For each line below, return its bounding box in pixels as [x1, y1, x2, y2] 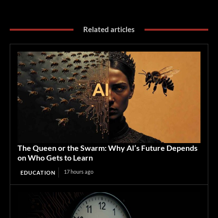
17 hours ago [64, 168, 93, 175]
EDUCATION [20, 169, 55, 176]
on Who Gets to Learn [18, 153, 93, 162]
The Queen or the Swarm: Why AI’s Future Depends [18, 143, 198, 152]
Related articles [83, 25, 135, 34]
